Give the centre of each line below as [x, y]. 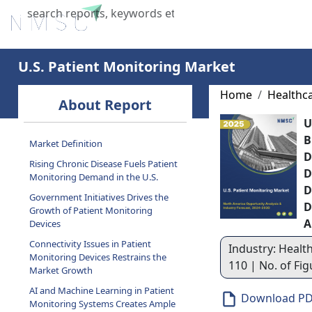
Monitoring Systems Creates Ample [102, 304]
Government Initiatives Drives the [99, 197]
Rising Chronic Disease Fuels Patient [103, 164]
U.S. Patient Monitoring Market [126, 67]
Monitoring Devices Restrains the [97, 257]
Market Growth [61, 270]
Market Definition [65, 143]
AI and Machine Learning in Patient [101, 290]
